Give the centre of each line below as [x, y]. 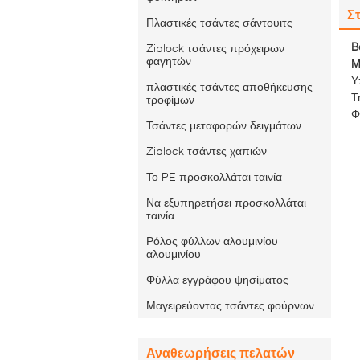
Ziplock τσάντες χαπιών [207, 151]
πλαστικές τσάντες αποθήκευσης [229, 86]
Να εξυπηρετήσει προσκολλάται [226, 202]
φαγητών [169, 61]
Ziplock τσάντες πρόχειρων [215, 48]
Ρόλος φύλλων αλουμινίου [212, 241]
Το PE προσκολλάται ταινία [214, 176]
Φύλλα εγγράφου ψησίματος [217, 279]
